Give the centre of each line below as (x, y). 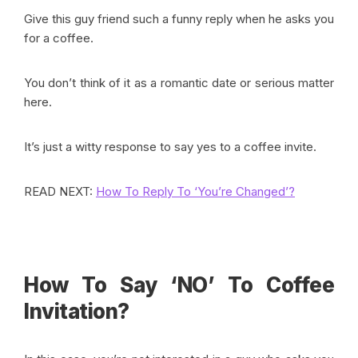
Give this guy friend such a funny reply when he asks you (179, 19)
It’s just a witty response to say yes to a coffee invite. (170, 147)
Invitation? (77, 312)
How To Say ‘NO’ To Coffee (179, 285)
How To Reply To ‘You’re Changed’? (195, 192)
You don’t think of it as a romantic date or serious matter (179, 83)
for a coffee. (60, 38)
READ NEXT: (60, 192)
